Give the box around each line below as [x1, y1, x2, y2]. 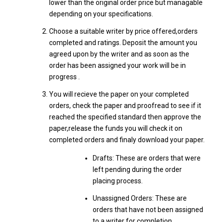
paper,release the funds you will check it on [49, 124, 182, 132]
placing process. [92, 177, 143, 185]
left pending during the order [92, 166, 182, 173]
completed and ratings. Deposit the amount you [49, 39, 197, 47]
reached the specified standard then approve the [49, 113, 201, 121]
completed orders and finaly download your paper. [49, 136, 205, 144]
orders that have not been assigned [92, 206, 203, 214]
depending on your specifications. [49, 10, 153, 18]
